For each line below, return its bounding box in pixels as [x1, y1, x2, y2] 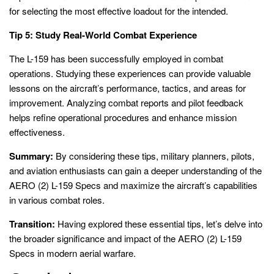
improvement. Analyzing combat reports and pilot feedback [9, 95, 243, 109]
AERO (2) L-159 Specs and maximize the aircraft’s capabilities [9, 178, 257, 191]
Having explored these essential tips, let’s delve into [55, 217, 262, 230]
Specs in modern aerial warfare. [9, 246, 136, 259]
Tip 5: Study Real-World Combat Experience [9, 28, 197, 42]
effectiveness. [9, 125, 65, 138]
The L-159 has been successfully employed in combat [9, 51, 223, 65]
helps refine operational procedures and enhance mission [9, 110, 237, 124]
